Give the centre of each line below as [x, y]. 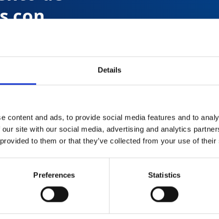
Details [109, 70]
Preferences [54, 175]
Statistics [164, 175]
